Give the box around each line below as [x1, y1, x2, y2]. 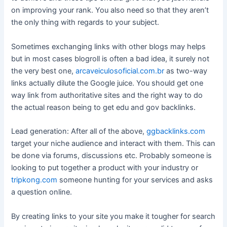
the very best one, [11, 66, 76, 75]
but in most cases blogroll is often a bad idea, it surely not [11, 54, 210, 63]
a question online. [11, 187, 72, 197]
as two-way [164, 66, 208, 75]
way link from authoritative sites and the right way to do [11, 90, 203, 100]
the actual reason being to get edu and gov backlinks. [11, 102, 196, 112]
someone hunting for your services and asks [57, 175, 213, 185]
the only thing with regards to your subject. [11, 18, 160, 27]
